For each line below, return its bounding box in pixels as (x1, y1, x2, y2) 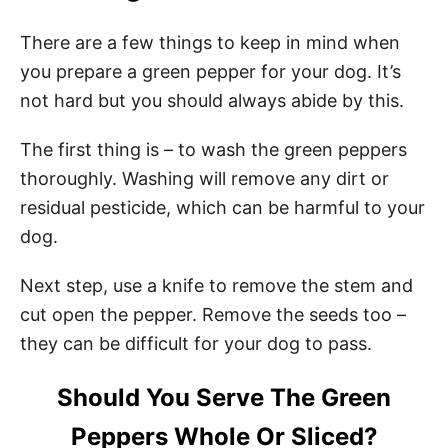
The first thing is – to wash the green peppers (20, 138, 407, 160)
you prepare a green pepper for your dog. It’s (20, 60, 401, 82)
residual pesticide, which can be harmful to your (20, 196, 425, 218)
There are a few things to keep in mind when (20, 31, 400, 53)
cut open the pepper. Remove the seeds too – (20, 303, 406, 325)
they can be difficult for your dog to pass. (20, 332, 372, 354)
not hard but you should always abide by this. (20, 89, 404, 111)
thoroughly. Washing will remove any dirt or (20, 167, 389, 189)
